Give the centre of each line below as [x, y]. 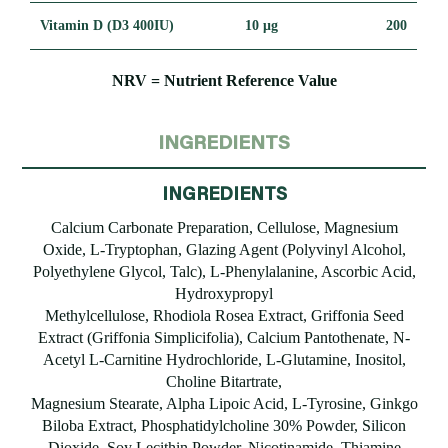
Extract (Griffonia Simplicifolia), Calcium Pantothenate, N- [224, 338]
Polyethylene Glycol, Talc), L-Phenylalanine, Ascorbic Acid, [224, 272]
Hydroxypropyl [224, 294]
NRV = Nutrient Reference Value [224, 80]
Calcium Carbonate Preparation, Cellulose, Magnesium [224, 228]
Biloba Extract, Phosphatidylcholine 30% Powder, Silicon [224, 426]
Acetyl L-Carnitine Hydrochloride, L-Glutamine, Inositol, [224, 360]
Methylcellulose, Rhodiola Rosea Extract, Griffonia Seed [224, 316]
